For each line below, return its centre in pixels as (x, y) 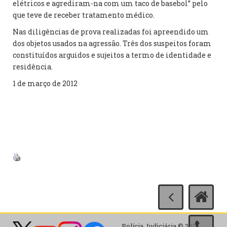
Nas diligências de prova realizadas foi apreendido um (111, 32)
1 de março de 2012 (45, 83)
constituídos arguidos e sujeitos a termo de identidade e (112, 55)
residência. (33, 67)
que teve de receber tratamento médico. (84, 15)
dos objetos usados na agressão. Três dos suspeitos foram (112, 43)
